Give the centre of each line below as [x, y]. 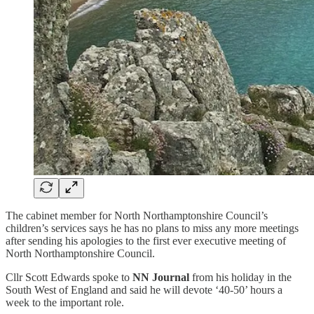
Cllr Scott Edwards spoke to [69, 277]
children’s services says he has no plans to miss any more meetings [152, 228]
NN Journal [161, 277]
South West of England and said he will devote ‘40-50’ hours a [144, 289]
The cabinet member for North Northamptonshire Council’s [137, 215]
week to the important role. [65, 302]
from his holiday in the [240, 277]
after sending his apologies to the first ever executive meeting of [146, 240]
